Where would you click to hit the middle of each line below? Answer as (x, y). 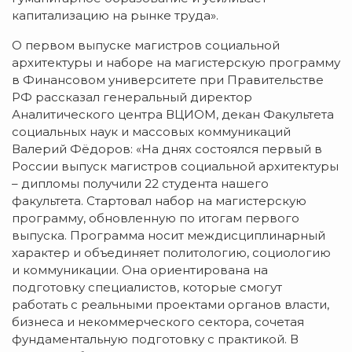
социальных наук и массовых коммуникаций (151, 131)
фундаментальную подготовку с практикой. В (155, 339)
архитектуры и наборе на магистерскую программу (176, 62)
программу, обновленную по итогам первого (156, 218)
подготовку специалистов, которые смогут (147, 287)
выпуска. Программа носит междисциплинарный (169, 235)
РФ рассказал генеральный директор (132, 97)
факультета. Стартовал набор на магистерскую (159, 200)
